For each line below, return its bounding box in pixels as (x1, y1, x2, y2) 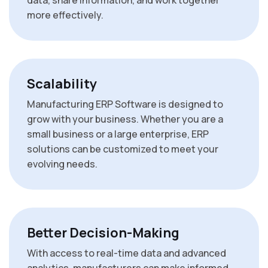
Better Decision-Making (27, 224, 179, 242)
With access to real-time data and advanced (27, 246, 226, 260)
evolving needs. (27, 157, 98, 171)
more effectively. (27, 8, 103, 22)
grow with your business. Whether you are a (27, 112, 223, 126)
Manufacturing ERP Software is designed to (27, 98, 223, 111)
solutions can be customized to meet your (27, 142, 218, 156)
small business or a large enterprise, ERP (27, 127, 209, 141)
